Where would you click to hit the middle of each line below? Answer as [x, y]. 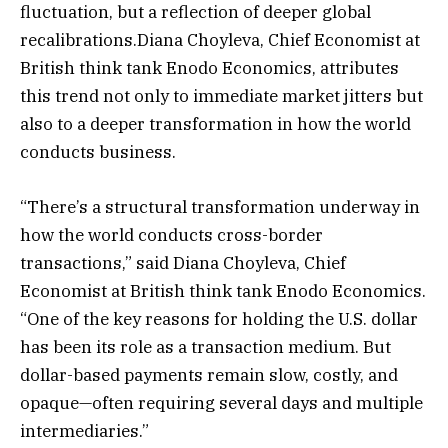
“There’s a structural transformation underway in [220, 206]
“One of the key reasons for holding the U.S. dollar [219, 318]
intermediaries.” [84, 430]
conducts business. [98, 152]
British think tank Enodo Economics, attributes [209, 68]
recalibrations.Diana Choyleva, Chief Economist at [220, 40]
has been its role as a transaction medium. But [205, 346]
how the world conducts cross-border [171, 234]
